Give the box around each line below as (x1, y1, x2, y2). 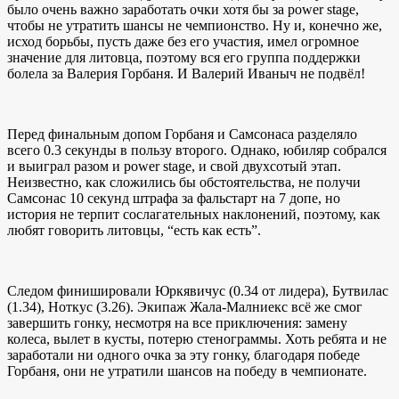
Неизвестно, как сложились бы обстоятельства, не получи (7, 175, 361, 191)
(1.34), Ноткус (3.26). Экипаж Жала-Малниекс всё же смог (7, 299, 362, 315)
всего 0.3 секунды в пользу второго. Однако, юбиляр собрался (7, 142, 387, 159)
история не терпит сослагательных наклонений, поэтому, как (7, 207, 380, 223)
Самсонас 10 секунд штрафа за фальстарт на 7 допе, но (7, 191, 340, 207)
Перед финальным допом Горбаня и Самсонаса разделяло (7, 126, 357, 142)
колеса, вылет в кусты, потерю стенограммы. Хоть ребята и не (7, 331, 387, 347)
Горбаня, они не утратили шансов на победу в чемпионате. (7, 363, 367, 379)
